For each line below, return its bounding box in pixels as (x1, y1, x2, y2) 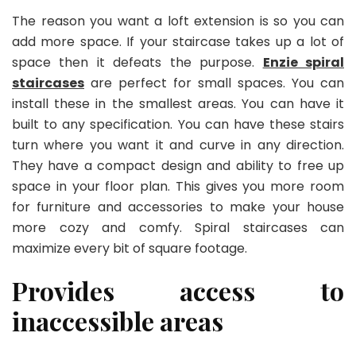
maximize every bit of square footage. (12, 239, 247, 258)
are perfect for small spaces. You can (84, 74, 344, 93)
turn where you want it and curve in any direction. (12, 136, 344, 155)
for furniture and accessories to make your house (12, 198, 344, 217)
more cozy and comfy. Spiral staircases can (12, 219, 344, 238)
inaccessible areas (12, 304, 223, 339)
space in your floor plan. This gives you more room (12, 177, 344, 196)
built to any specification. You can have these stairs (12, 115, 344, 134)
